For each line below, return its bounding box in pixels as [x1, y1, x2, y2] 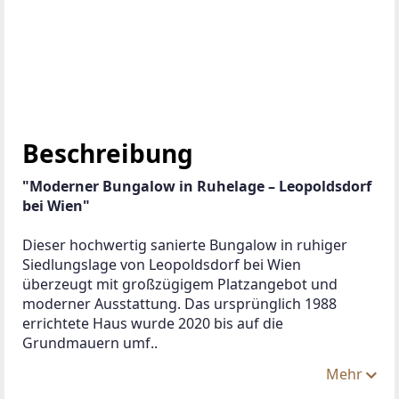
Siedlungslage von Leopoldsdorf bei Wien [22, 254, 305, 274]
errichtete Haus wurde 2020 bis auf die [22, 313, 287, 333]
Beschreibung [22, 135, 193, 170]
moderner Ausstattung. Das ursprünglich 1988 [22, 293, 340, 313]
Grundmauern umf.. [22, 332, 158, 353]
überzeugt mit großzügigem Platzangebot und [22, 273, 341, 294]
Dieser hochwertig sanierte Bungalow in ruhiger [22, 234, 351, 255]
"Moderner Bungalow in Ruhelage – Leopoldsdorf [22, 175, 375, 196]
